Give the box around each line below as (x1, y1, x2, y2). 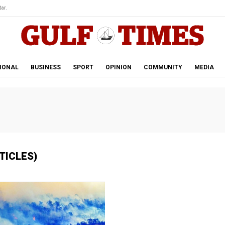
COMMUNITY (143, 64, 182, 71)
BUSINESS (30, 64, 61, 71)
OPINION (105, 64, 132, 71)
